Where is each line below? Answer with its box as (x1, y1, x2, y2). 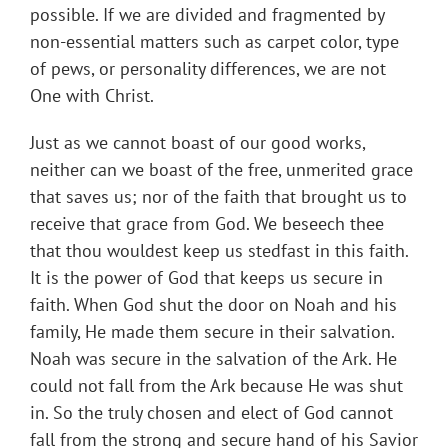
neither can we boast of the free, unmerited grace (30, 158, 413, 182)
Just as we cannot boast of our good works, (30, 131, 365, 155)
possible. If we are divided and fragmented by (30, 3, 384, 27)
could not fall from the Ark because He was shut (30, 374, 403, 398)
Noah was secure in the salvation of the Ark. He (30, 347, 397, 371)
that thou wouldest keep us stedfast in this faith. (30, 239, 408, 263)
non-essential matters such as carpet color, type (30, 30, 399, 54)
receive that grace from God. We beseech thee (30, 212, 384, 236)
